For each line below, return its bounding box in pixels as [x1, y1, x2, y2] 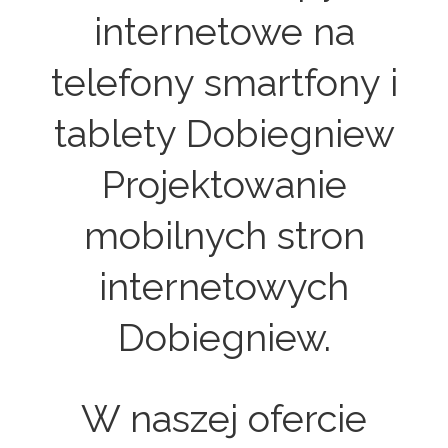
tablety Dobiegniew [53, 110, 395, 156]
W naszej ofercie [81, 396, 367, 442]
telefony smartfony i [50, 59, 398, 105]
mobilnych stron [83, 212, 365, 258]
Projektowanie [101, 161, 347, 207]
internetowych [99, 263, 349, 309]
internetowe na [93, 8, 355, 54]
